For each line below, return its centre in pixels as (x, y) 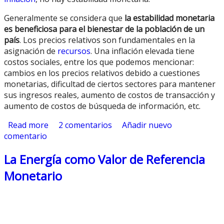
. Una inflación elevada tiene (142, 51)
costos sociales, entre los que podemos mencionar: (99, 62)
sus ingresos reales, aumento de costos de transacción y (109, 95)
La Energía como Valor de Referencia (104, 159)
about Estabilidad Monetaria (102, 125)
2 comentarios (85, 125)
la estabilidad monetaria (169, 18)
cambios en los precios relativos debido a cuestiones (102, 73)
